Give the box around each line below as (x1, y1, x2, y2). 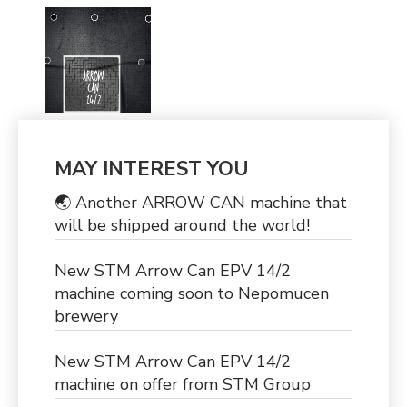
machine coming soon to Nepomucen (55, 283, 329, 305)
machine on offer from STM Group (55, 373, 311, 396)
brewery (55, 305, 118, 328)
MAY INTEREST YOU (55, 155, 249, 184)
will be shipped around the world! (55, 214, 310, 237)
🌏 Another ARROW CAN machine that (55, 192, 347, 214)
